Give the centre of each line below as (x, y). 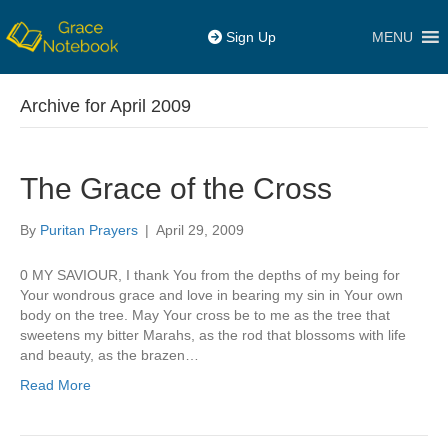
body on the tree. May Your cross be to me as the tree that (205, 315)
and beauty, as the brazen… (109, 355)
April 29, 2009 (200, 230)
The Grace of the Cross (176, 188)
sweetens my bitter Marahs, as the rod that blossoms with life (213, 335)
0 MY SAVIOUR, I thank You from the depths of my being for (210, 275)
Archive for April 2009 (105, 106)
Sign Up (249, 37)
